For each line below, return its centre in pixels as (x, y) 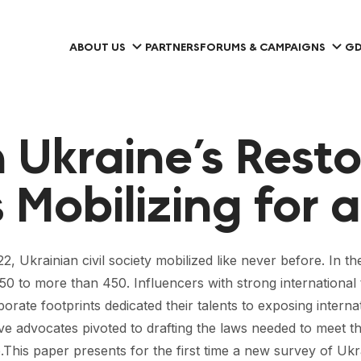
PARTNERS (172, 47)
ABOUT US (98, 47)
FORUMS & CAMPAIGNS (263, 47)
